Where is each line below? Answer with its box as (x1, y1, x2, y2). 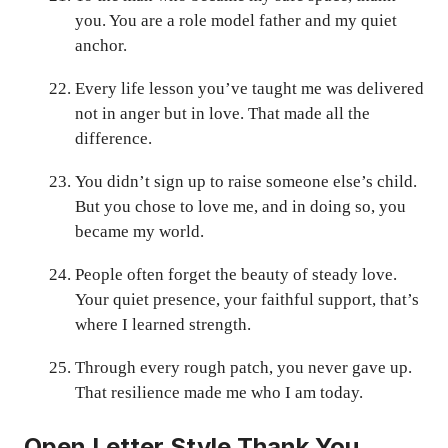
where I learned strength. (75, 315, 251, 335)
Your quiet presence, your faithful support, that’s (75, 290, 419, 310)
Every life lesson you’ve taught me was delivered (75, 79, 424, 99)
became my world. (75, 222, 204, 242)
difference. (75, 129, 152, 149)
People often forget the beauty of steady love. (75, 265, 397, 285)
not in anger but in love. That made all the (75, 104, 370, 124)
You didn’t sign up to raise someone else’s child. (75, 172, 417, 192)
